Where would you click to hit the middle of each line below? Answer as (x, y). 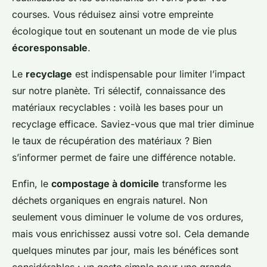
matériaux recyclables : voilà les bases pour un (117, 107)
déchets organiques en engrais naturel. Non (110, 200)
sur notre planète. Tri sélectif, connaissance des (119, 91)
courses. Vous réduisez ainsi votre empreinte (113, 14)
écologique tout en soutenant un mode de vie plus (124, 31)
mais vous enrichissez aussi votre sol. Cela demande (131, 234)
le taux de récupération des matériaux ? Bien (112, 141)
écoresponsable (50, 48)
